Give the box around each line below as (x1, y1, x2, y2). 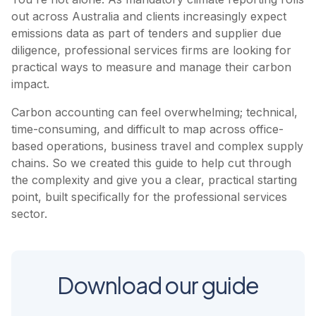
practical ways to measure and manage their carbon (11, 60, 291, 74)
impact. (11, 77, 49, 91)
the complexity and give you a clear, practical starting (11, 173, 297, 187)
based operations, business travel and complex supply (11, 139, 303, 153)
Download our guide (57, 271, 259, 299)
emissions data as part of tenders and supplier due (11, 26, 281, 40)
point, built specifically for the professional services (11, 190, 287, 204)
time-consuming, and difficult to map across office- (11, 122, 284, 136)
